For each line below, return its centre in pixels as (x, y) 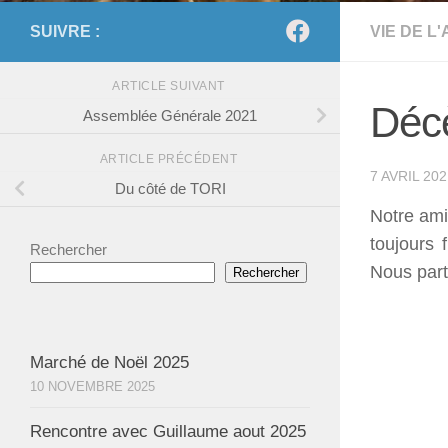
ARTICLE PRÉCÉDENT (170, 158)
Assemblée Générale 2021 (170, 115)
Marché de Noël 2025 (109, 362)
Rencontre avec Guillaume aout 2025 (168, 431)
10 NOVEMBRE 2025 (92, 386)
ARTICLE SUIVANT (170, 86)
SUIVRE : (65, 31)
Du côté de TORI (170, 188)
